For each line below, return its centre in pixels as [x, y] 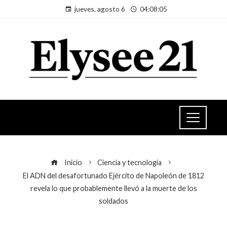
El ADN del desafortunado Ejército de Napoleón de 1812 [113, 175]
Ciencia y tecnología [129, 162]
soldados [113, 201]
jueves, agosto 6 [100, 9]
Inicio [72, 162]
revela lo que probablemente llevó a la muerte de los [113, 188]
